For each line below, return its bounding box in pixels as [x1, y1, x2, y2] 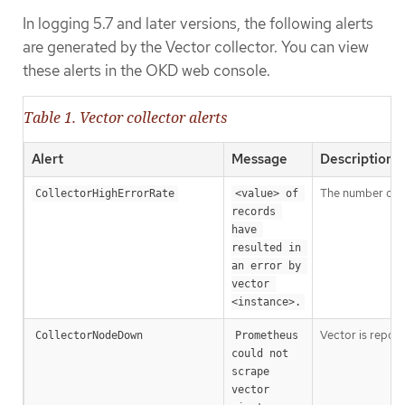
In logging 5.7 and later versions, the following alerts [23, 14, 373, 34]
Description [320, 149, 394, 168]
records [231, 204, 276, 218]
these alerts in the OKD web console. [23, 61, 270, 81]
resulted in [231, 240, 301, 254]
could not [231, 346, 288, 360]
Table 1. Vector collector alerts [24, 107, 227, 127]
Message [231, 149, 287, 168]
